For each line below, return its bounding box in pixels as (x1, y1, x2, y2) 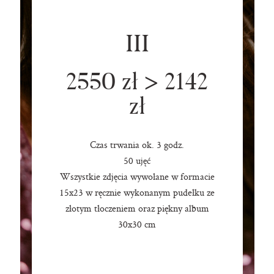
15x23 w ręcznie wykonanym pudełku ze (59, 186, 215, 199)
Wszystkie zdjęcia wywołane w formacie (59, 170, 215, 183)
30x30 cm (118, 218, 156, 231)
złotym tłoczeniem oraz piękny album (65, 202, 209, 215)
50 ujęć (124, 154, 150, 168)
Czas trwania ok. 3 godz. (90, 138, 184, 152)
